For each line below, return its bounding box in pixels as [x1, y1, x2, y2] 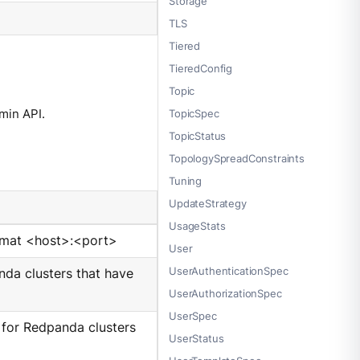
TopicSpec [169, 107, 219, 121]
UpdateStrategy [169, 197, 247, 211]
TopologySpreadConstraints [169, 152, 305, 166]
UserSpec [169, 309, 217, 323]
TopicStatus [169, 129, 227, 143]
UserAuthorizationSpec [169, 287, 282, 301]
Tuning [169, 174, 202, 188]
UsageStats [169, 219, 226, 233]
